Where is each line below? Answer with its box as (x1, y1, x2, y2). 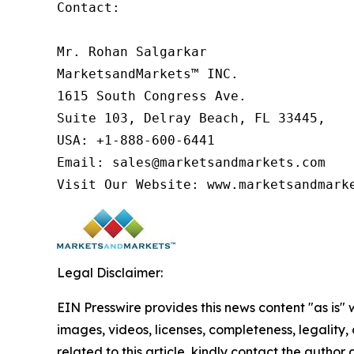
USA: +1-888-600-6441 (57, 133, 215, 149)
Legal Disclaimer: (57, 265, 163, 281)
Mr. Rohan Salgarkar (57, 44, 207, 60)
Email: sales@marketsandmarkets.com (57, 155, 326, 171)
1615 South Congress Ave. (57, 88, 247, 104)
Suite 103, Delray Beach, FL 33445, (57, 111, 326, 126)
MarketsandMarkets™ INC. (57, 66, 239, 82)
